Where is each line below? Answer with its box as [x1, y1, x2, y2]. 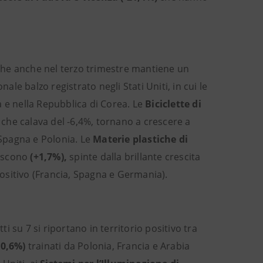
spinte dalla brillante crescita [69, 150, 201, 163]
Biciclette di [145, 97, 201, 110]
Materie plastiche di [93, 133, 188, 146]
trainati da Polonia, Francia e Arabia [28, 240, 190, 252]
